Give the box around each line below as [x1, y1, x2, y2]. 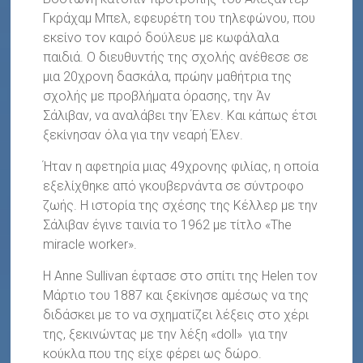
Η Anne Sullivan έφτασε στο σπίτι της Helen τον [43, 267, 318, 284]
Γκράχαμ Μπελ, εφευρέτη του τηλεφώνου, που [43, 10, 316, 26]
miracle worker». [43, 236, 138, 252]
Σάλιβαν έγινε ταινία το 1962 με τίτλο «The [43, 216, 293, 233]
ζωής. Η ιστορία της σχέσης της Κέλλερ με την [43, 197, 318, 213]
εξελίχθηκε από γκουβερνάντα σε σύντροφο [43, 177, 305, 194]
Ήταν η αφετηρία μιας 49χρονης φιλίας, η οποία [43, 158, 319, 174]
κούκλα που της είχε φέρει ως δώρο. [43, 345, 263, 361]
